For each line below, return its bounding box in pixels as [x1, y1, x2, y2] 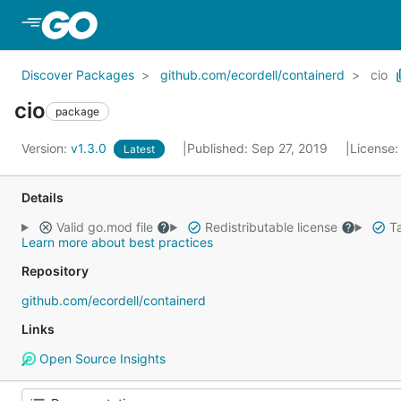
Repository [21, 263, 89, 278]
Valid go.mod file [52, 219, 157, 235]
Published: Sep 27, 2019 [187, 141, 331, 156]
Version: [21, 141, 71, 156]
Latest [124, 142, 155, 156]
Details [21, 190, 64, 205]
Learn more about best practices [21, 235, 213, 250]
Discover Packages [21, 67, 134, 82]
